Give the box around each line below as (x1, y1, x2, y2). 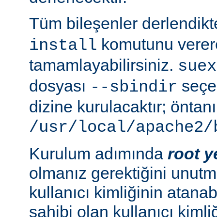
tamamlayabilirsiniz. (29, 55, 178, 74)
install (29, 36, 97, 55)
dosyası (29, 76, 90, 95)
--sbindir (90, 77, 177, 96)
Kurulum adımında (29, 144, 168, 163)
